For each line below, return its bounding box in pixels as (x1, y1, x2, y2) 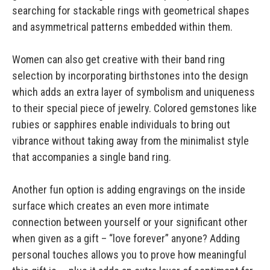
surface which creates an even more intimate (12, 199, 209, 213)
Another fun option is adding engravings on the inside (12, 183, 245, 196)
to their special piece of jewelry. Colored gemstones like (12, 102, 257, 115)
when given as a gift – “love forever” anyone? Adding (12, 232, 240, 245)
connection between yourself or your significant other (12, 216, 248, 229)
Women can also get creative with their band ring (12, 53, 225, 66)
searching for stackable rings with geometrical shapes (12, 4, 250, 17)
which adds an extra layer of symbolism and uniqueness (12, 86, 255, 99)
